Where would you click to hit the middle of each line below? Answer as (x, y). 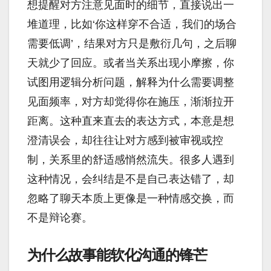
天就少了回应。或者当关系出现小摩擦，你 (131, 63)
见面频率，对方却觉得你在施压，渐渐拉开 (131, 102)
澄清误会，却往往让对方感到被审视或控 (125, 141)
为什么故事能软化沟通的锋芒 (117, 255)
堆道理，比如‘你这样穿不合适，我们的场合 (132, 24)
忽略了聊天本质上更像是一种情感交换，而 (131, 199)
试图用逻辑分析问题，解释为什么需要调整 (131, 83)
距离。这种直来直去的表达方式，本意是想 (131, 121)
